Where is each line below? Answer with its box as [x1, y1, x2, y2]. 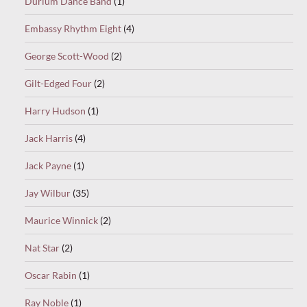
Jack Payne [25, 160, 71, 172]
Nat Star [25, 242, 60, 254]
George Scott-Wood [25, 50, 109, 62]
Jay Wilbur [25, 187, 71, 199]
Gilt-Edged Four [25, 77, 92, 90]
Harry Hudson [25, 105, 86, 117]
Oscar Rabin [25, 269, 77, 282]
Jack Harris [25, 132, 73, 145]
